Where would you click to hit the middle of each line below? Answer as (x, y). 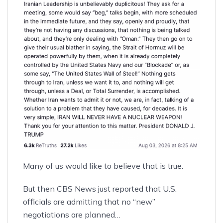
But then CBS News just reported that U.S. (100, 189)
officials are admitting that (72, 202)
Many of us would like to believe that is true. (103, 166)
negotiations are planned (69, 215)
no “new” (138, 202)
